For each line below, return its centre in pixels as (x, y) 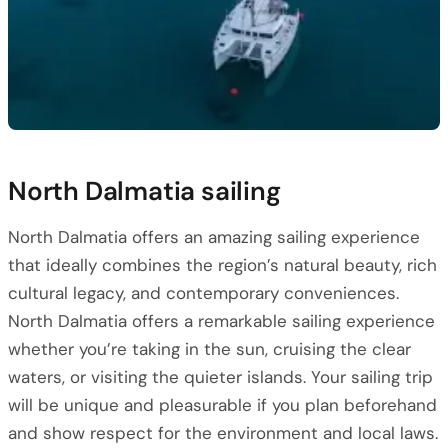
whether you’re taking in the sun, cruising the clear (209, 349)
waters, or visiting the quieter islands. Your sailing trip (220, 377)
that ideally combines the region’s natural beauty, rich (222, 265)
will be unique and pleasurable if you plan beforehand (222, 405)
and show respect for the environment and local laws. (223, 433)
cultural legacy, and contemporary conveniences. (203, 293)
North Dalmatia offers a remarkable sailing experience (221, 321)
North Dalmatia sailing (144, 191)
